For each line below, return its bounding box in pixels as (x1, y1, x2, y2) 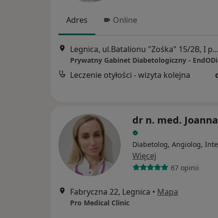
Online (113, 15, 137, 26)
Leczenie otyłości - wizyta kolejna (70, 69, 190, 80)
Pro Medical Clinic (70, 198, 129, 208)
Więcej (132, 150, 156, 162)
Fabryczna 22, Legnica (70, 186, 150, 198)
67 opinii (170, 163, 199, 172)
